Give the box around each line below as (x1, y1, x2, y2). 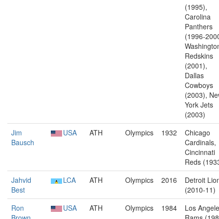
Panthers (185, 22, 213, 31)
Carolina (185, 12, 211, 22)
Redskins (185, 51, 213, 61)
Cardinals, (185, 137, 216, 147)
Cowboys (185, 80, 213, 90)
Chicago (185, 128, 210, 137)
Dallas (185, 70, 204, 80)
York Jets (185, 100, 213, 109)
